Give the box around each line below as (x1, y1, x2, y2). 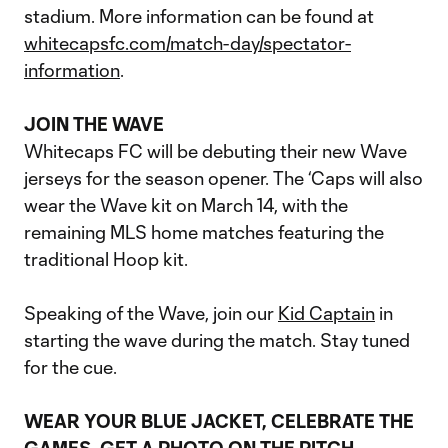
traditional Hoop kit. (24, 248, 188, 270)
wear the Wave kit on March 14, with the (24, 194, 348, 216)
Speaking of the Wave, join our (24, 302, 278, 324)
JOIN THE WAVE (24, 113, 164, 135)
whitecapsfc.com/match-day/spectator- (24, 32, 351, 54)
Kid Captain (278, 302, 375, 324)
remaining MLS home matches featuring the (24, 221, 384, 243)
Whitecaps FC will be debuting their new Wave (24, 140, 407, 162)
